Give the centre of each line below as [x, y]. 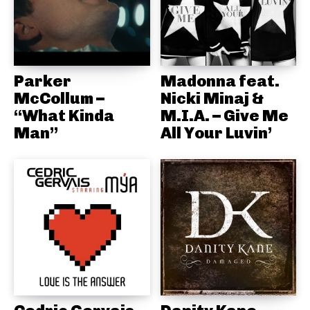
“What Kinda [64, 116]
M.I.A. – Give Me [224, 116]
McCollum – [59, 99]
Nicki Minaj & [212, 99]
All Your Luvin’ [216, 133]
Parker [43, 81]
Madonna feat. [220, 81]
